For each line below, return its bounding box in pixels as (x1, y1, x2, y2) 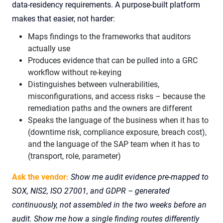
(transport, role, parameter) (28, 151, 121, 161)
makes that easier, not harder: (12, 14, 115, 23)
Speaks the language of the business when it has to (28, 115, 209, 125)
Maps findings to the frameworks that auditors (28, 32, 191, 41)
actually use (28, 44, 70, 53)
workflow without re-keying (28, 68, 121, 77)
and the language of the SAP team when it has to (28, 139, 200, 149)
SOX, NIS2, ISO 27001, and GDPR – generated (12, 186, 170, 196)
